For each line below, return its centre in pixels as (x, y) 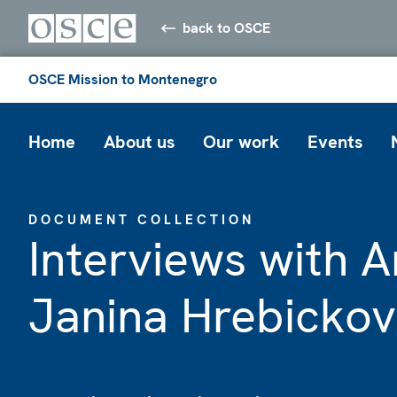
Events (335, 141)
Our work (241, 141)
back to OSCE (227, 27)
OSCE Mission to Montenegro (123, 79)
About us (139, 141)
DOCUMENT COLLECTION (141, 219)
